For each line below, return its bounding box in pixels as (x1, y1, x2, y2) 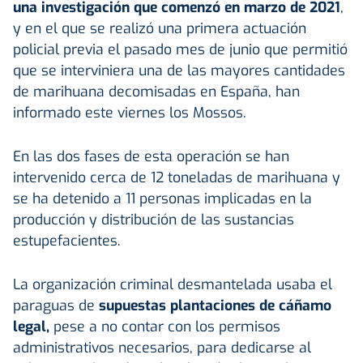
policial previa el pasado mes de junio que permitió (13, 39, 348, 59)
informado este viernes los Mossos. (13, 102, 246, 122)
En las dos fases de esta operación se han (13, 146, 289, 166)
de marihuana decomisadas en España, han (13, 81, 300, 101)
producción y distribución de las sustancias (13, 209, 294, 229)
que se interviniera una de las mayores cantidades (13, 60, 345, 80)
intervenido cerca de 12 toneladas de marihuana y (13, 167, 340, 187)
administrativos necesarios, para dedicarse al (13, 337, 311, 357)
